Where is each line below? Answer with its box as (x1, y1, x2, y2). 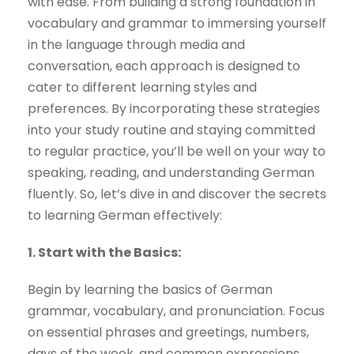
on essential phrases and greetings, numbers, (28, 323, 309, 342)
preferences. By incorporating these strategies (28, 100, 320, 119)
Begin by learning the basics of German (28, 281, 273, 299)
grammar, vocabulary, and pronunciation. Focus (28, 302, 325, 321)
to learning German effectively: (28, 206, 222, 225)
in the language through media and (28, 36, 245, 55)
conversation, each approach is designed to (28, 57, 300, 76)
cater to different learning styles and (28, 78, 257, 97)
